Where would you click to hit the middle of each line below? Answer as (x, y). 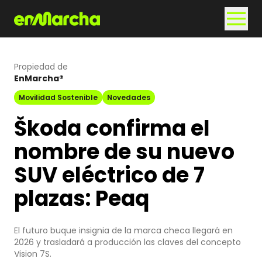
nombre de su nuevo (124, 152)
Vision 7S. (33, 254)
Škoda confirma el (112, 128)
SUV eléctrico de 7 (109, 175)
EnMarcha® (39, 78)
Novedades (129, 97)
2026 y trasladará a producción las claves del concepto (127, 242)
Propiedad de (41, 67)
